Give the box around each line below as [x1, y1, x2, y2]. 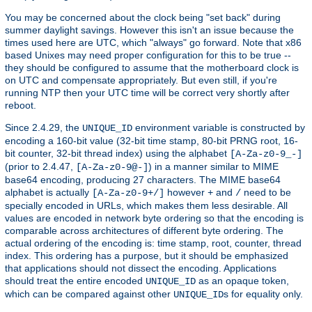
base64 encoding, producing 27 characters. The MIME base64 [5, 174, 281, 186]
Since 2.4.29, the [5, 122, 82, 134]
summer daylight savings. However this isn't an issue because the [5, 24, 294, 36]
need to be [241, 187, 291, 198]
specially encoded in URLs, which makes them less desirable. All [5, 200, 288, 212]
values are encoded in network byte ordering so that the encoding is [5, 212, 304, 224]
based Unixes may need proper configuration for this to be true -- [5, 49, 291, 61]
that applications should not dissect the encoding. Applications [5, 263, 276, 274]
